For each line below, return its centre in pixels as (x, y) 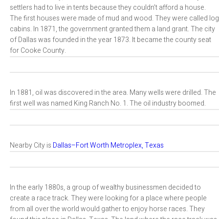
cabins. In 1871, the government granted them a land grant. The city (112, 29)
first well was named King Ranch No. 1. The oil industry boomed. (108, 103)
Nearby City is (31, 145)
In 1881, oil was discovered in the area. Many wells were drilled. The (113, 93)
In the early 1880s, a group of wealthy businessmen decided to (105, 187)
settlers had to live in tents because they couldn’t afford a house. (108, 8)
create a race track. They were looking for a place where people (108, 198)
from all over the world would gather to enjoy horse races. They (107, 209)
